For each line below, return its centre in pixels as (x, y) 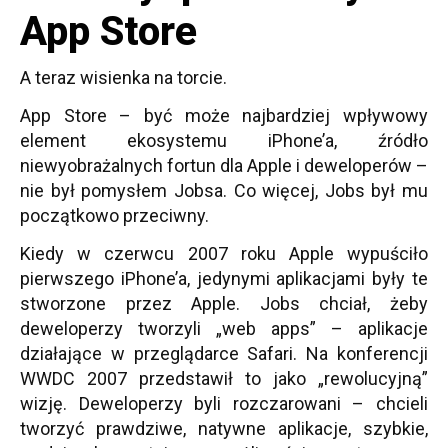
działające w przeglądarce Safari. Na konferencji (224, 353)
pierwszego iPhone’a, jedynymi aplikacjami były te (224, 278)
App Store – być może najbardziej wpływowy (224, 115)
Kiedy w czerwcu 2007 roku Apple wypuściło (224, 253)
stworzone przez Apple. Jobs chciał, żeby (224, 303)
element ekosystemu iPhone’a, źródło (224, 140)
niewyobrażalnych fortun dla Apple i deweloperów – (224, 165)
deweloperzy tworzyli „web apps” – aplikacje (224, 328)
